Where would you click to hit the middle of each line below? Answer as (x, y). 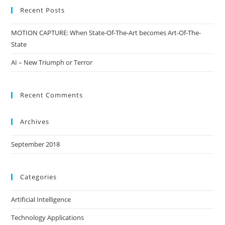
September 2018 (36, 144)
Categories (39, 177)
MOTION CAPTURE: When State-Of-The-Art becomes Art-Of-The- (106, 33)
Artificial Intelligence (41, 200)
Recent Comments (52, 95)
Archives (35, 122)
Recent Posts (43, 10)
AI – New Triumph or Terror (52, 63)
